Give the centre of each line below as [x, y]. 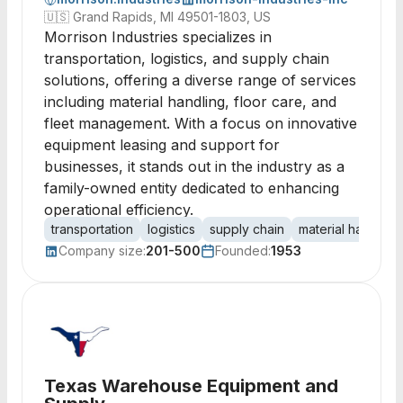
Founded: [243, 251]
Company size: [102, 251]
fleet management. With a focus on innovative [201, 123]
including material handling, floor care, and [190, 102]
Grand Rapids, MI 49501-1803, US [172, 17]
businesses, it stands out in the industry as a [194, 166]
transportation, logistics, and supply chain [187, 58]
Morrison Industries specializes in [158, 37]
